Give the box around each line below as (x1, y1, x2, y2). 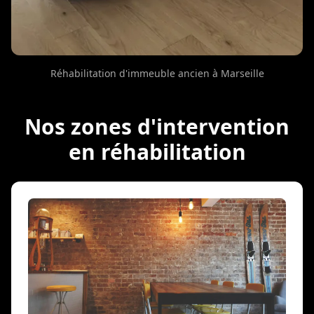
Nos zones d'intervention (25, 111, 289, 141)
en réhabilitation (68, 137, 246, 166)
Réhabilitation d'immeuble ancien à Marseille (50, 66, 264, 80)
